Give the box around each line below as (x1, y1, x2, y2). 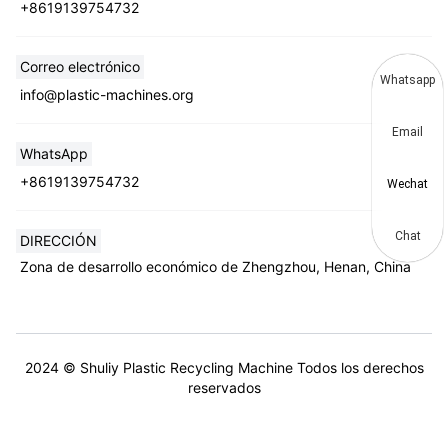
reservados (187, 378, 261, 396)
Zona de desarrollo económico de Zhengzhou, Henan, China (20, 257, 411, 275)
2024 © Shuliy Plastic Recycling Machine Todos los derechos (24, 358, 424, 376)
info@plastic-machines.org (20, 85, 194, 103)
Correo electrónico (20, 57, 140, 75)
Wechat (387, 177, 428, 191)
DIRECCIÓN (20, 231, 97, 249)
